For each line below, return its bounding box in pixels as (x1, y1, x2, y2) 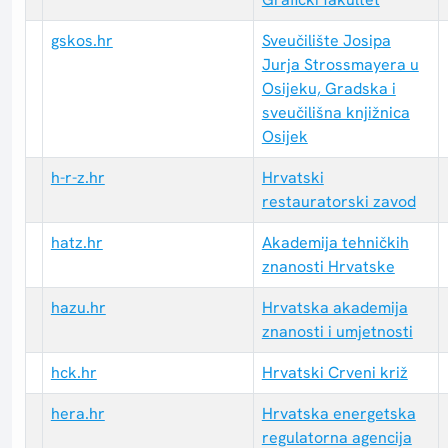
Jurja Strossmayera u (261, 54, 419, 76)
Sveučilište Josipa (261, 30, 391, 52)
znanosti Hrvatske (261, 256, 395, 278)
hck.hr (50, 362, 97, 384)
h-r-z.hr (50, 167, 105, 189)
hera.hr (50, 403, 105, 425)
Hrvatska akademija (261, 297, 408, 319)
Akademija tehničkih (261, 232, 409, 254)
